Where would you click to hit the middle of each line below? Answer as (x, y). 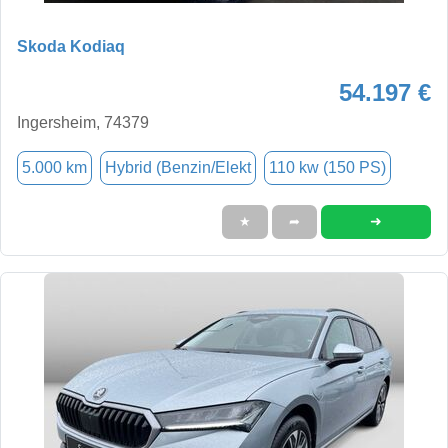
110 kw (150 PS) (327, 167)
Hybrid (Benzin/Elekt (178, 167)
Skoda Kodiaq (71, 46)
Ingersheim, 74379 (83, 122)
